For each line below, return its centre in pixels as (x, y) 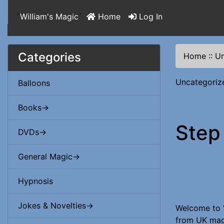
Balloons (34, 83)
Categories (49, 57)
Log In (149, 16)
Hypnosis (35, 181)
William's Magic (49, 16)
